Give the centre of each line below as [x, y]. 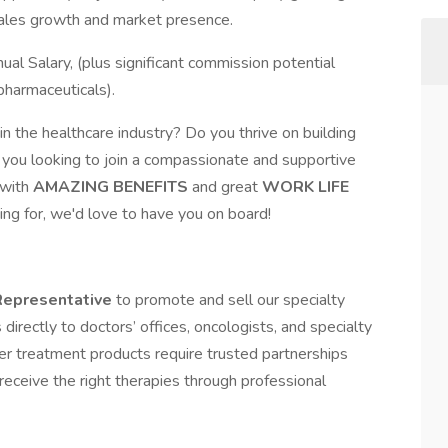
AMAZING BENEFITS [112, 187]
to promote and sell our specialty [230, 300]
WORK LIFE [305, 187]
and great [227, 187]
